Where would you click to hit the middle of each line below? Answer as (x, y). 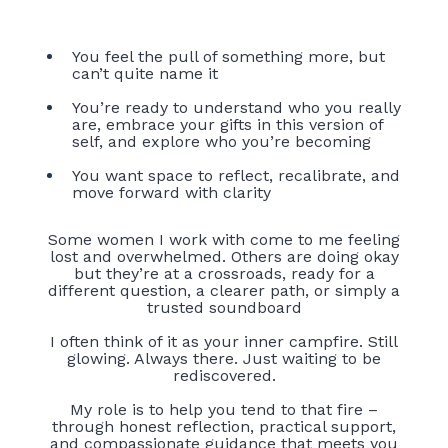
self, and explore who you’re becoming (221, 141)
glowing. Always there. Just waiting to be (224, 358)
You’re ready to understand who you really (236, 107)
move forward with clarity (171, 192)
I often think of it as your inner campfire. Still (224, 341)
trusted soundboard (224, 307)
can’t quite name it (145, 73)
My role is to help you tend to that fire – (224, 409)
